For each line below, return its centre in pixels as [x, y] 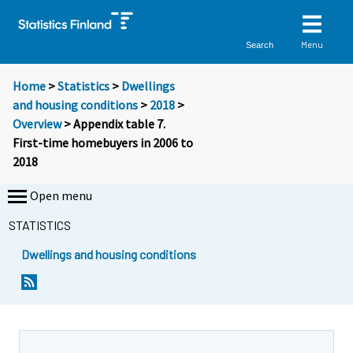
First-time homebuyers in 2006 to [103, 143]
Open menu [61, 196]
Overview [37, 124]
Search [260, 45]
